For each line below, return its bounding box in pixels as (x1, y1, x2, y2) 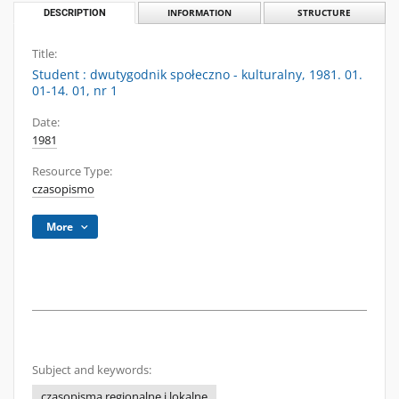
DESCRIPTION (43, 7, 106, 19)
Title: (32, 46, 57, 61)
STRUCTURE (297, 7, 352, 19)
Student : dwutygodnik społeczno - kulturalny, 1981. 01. (32, 66, 362, 83)
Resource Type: (32, 164, 112, 179)
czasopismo (32, 182, 94, 197)
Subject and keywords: (32, 362, 151, 378)
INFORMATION (167, 7, 232, 19)
